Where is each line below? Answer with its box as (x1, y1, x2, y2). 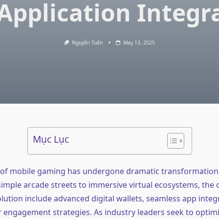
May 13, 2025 (123, 39, 155, 46)
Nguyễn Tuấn (72, 39, 103, 46)
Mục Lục (32, 132, 69, 146)
